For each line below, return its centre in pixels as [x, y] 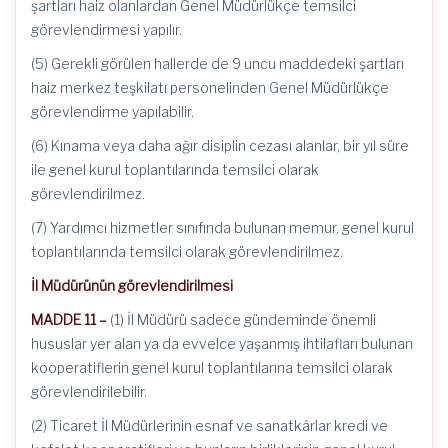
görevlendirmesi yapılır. [106, 29]
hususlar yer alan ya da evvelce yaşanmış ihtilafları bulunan [222, 343]
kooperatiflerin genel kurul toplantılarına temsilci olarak [212, 367]
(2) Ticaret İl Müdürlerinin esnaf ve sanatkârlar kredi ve [209, 425]
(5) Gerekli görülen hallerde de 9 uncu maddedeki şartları [217, 63]
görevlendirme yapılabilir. [112, 111]
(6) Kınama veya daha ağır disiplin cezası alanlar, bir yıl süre [220, 145]
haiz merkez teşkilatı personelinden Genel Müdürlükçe [210, 87]
